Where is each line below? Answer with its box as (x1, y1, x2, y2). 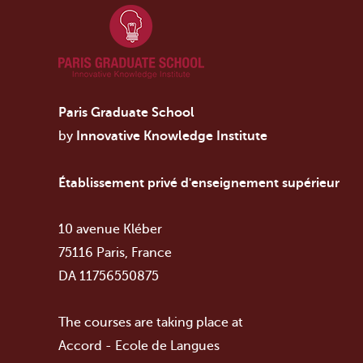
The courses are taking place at (58, 315, 243, 330)
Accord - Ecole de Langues (58, 339, 220, 353)
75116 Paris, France (58, 246, 172, 260)
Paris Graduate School (58, 105, 194, 120)
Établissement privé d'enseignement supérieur (58, 176, 340, 190)
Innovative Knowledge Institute (76, 129, 267, 143)
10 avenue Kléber (58, 222, 162, 237)
